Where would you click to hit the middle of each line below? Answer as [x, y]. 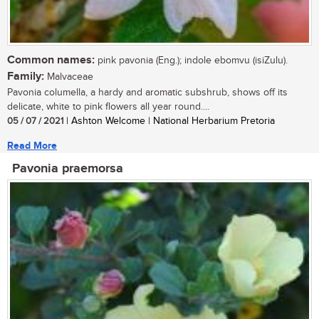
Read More [32, 146]
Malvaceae [69, 77]
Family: [26, 77]
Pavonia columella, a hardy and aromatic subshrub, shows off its [147, 93]
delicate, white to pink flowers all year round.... [108, 107]
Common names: [51, 61]
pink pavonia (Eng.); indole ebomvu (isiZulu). [191, 61]
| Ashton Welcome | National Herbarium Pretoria [169, 121]
